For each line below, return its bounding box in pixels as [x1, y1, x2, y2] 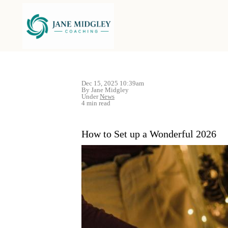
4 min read [81, 99, 110, 107]
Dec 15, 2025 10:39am [81, 79, 144, 88]
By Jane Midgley [81, 86, 129, 94]
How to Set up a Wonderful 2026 [81, 128, 216, 140]
